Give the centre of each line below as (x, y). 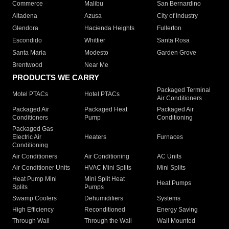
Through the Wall (108, 221)
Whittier (95, 41)
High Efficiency (33, 210)
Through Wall (31, 221)
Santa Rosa (173, 41)
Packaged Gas (33, 129)
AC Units (169, 157)
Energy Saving (177, 210)
